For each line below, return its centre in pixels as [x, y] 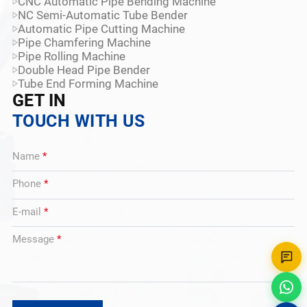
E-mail [28, 211]
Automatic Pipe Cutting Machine [101, 28]
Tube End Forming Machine [88, 83]
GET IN [39, 100]
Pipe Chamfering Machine [84, 42]
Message [34, 240]
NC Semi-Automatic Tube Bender [102, 15]
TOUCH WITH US [78, 121]
